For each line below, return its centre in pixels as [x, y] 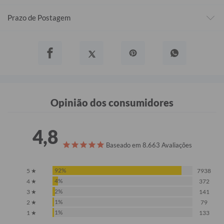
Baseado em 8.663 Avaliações [149, 145]
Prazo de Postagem [39, 18]
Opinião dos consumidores [112, 103]
